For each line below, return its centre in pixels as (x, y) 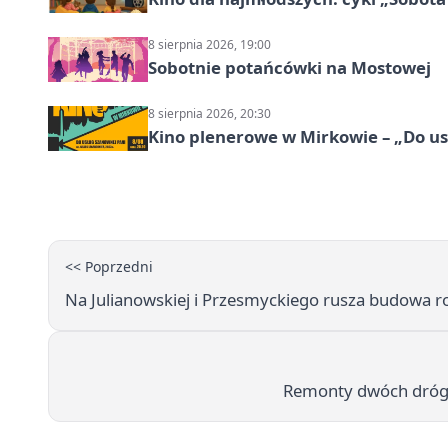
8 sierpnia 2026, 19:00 (209, 45)
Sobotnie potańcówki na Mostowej (289, 68)
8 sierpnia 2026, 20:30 (209, 114)
